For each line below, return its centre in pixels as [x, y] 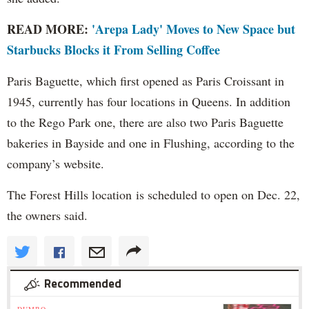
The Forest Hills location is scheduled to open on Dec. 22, [153, 195]
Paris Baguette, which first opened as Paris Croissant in [146, 81]
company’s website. [58, 164]
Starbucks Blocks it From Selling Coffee [113, 50]
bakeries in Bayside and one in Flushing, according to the [151, 143]
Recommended [83, 284]
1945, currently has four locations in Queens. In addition [149, 102]
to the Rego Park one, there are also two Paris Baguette [145, 122]
